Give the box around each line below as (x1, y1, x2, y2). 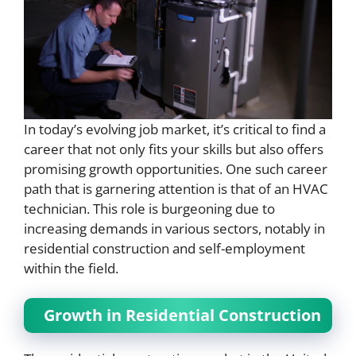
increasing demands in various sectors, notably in (24, 219, 325, 238)
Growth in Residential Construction (44, 304, 321, 327)
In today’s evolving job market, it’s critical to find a (24, 119, 326, 138)
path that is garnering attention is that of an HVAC (24, 179, 328, 198)
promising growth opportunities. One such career (24, 159, 327, 178)
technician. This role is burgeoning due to (24, 199, 275, 218)
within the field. (24, 258, 118, 277)
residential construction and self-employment (24, 238, 305, 257)
